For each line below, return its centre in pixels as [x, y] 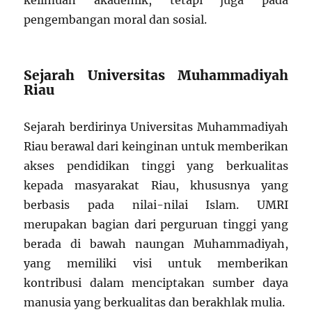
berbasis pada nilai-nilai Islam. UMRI [156, 204]
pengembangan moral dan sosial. [116, 19]
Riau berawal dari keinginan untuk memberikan [156, 146]
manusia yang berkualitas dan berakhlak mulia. [155, 302]
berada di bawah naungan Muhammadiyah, [156, 243]
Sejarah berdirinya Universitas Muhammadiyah [156, 126]
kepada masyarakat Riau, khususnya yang [156, 185]
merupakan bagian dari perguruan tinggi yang [156, 224]
